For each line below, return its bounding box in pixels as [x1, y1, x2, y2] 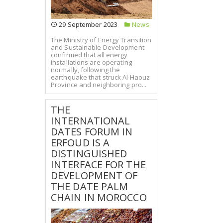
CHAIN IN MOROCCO [51, 190, 147, 204]
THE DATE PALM [51, 179, 128, 193]
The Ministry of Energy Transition [51, 35, 152, 44]
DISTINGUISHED [51, 146, 127, 160]
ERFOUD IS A [51, 135, 110, 149]
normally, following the [51, 65, 120, 74]
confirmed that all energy [51, 50, 128, 59]
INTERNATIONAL [51, 113, 130, 127]
